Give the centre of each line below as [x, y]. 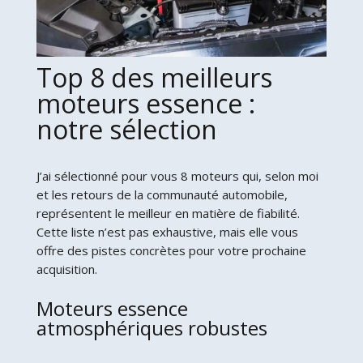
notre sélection [126, 129]
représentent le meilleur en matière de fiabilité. [168, 213]
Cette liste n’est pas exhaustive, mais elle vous [167, 231]
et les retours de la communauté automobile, [162, 194]
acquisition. [66, 269]
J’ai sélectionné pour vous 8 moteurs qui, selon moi [177, 175]
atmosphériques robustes [152, 327]
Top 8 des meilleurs [154, 77]
